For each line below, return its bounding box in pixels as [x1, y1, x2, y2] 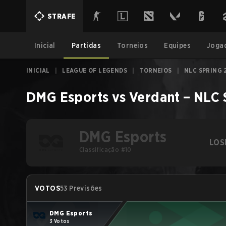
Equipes [164, 41, 191, 49]
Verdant [129, 88, 180, 105]
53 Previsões [60, 184, 102, 192]
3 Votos [49, 217, 70, 224]
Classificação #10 [79, 146, 132, 153]
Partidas [71, 41, 101, 49]
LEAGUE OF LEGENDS [62, 67, 128, 74]
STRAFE [47, 12, 76, 20]
